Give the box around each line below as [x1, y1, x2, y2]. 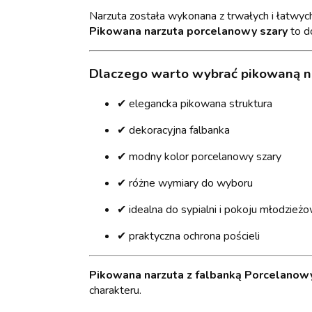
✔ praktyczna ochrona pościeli [117, 228, 260, 244]
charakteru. [89, 282, 141, 298]
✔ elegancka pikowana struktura [117, 95, 272, 111]
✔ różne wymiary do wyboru [117, 175, 253, 191]
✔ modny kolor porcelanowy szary [117, 148, 281, 164]
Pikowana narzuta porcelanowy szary [89, 24, 288, 40]
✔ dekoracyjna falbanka [117, 122, 230, 138]
